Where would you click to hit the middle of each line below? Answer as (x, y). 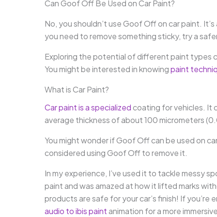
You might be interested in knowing (108, 69)
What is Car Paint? (77, 90)
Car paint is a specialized (88, 108)
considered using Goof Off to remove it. (116, 153)
